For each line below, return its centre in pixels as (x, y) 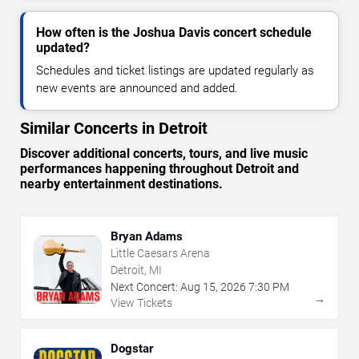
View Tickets (141, 303)
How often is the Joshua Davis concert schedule (174, 33)
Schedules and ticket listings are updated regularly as (175, 71)
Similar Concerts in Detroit (114, 129)
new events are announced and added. (137, 89)
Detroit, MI (136, 270)
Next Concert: (144, 287)
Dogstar (132, 349)
